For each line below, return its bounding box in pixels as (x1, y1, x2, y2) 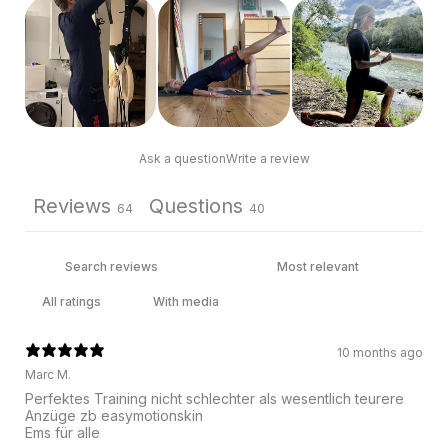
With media (153, 294, 219, 310)
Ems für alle (25, 424, 100, 442)
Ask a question (138, 151, 226, 167)
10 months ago (337, 345, 423, 361)
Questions (149, 194, 243, 219)
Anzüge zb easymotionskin (25, 407, 203, 425)
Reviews (33, 194, 111, 219)
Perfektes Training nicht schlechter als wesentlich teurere (25, 390, 404, 408)
